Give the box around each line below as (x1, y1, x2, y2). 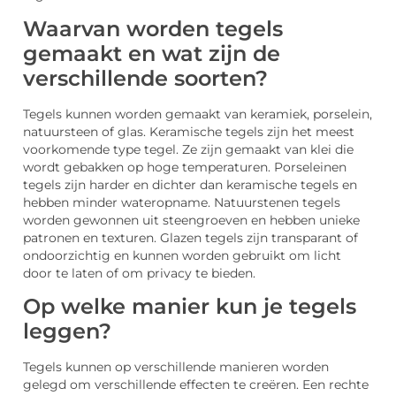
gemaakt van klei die (225, 141, 354, 156)
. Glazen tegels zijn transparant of (154, 230, 358, 245)
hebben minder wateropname (23, 194, 208, 209)
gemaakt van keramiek (165, 106, 307, 121)
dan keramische (200, 177, 297, 192)
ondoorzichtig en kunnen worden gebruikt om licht (23, 247, 341, 263)
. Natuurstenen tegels (208, 194, 340, 209)
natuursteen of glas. (23, 124, 149, 139)
